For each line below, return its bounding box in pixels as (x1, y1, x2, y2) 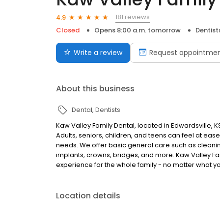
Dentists (95, 105, 120, 115)
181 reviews (115, 12, 150, 22)
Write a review (74, 48, 122, 58)
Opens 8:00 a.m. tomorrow (94, 26, 181, 35)
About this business (56, 83, 135, 95)
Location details (56, 190, 120, 202)
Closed (56, 26, 80, 35)
